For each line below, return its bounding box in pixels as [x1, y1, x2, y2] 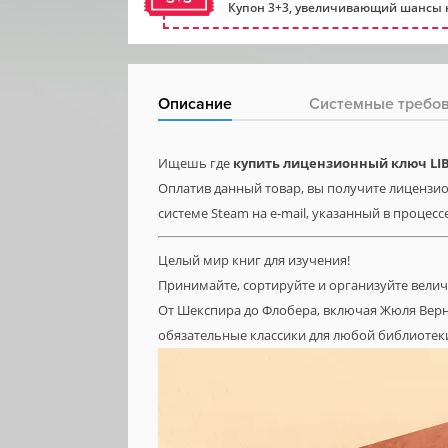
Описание [158, 94, 232, 114]
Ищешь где [158, 154, 233, 172]
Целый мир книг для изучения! [158, 251, 350, 269]
